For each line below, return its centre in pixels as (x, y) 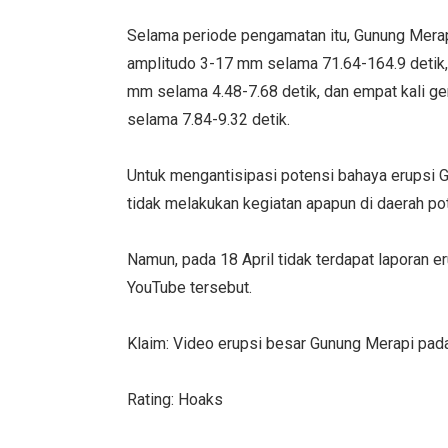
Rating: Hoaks (175, 400)
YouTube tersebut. (190, 288)
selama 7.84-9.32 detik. (209, 120)
